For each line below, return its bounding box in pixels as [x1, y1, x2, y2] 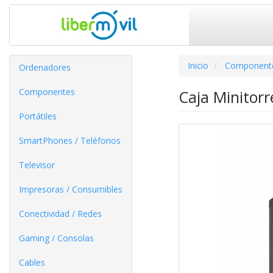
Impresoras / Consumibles [19, 183, 122, 195]
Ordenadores [19, 62, 71, 73]
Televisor [19, 159, 55, 171]
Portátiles [19, 110, 57, 122]
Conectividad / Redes [19, 208, 102, 219]
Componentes [19, 86, 75, 97]
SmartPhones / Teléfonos [19, 135, 121, 146]
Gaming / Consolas [19, 232, 94, 244]
